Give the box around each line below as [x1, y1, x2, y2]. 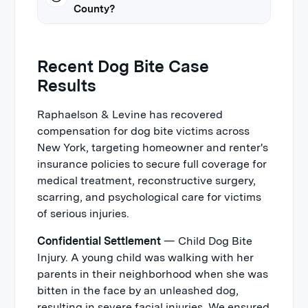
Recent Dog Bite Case [37, 56, 210, 76]
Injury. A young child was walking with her [37, 251, 254, 264]
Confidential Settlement [37, 234, 162, 247]
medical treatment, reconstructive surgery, [37, 174, 256, 187]
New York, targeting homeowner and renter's [37, 141, 269, 154]
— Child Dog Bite [161, 234, 253, 247]
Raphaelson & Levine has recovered [37, 108, 223, 121]
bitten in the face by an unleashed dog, [37, 284, 239, 297]
